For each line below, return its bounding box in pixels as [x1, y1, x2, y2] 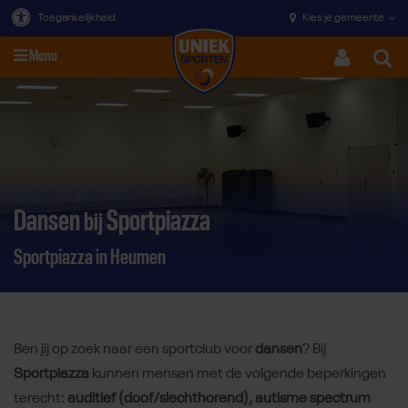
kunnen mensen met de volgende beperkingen [89, 366, 386, 382]
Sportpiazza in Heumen [14, 246, 166, 269]
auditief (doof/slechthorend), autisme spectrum [67, 391, 371, 406]
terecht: [14, 391, 67, 406]
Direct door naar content [143, 139, 292, 159]
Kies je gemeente [302, 13, 384, 24]
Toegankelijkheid [38, 13, 116, 24]
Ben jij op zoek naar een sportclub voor [14, 342, 255, 357]
